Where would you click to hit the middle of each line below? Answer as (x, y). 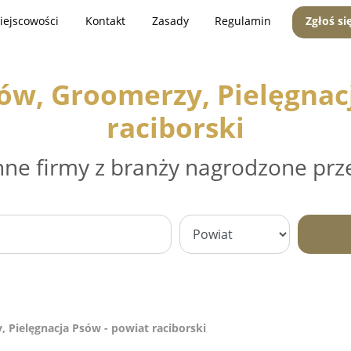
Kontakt (105, 21)
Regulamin (243, 21)
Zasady (170, 21)
